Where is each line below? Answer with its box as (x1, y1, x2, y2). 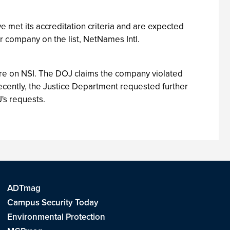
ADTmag (7, 182, 41, 195)
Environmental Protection (7, 210, 105, 223)
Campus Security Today (7, 196, 99, 209)
